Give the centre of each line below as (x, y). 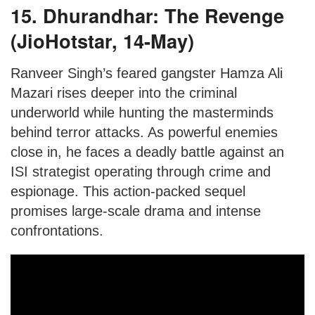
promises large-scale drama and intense (136, 211)
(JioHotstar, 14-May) (102, 41)
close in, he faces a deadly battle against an (147, 152)
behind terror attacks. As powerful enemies (144, 132)
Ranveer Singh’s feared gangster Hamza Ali (147, 73)
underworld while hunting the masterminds (142, 112)
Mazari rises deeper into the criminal (124, 92)
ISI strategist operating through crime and (141, 171)
